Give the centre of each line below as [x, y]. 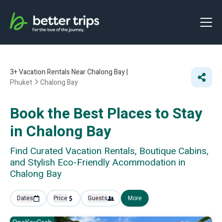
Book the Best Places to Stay [106, 114]
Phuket [21, 83]
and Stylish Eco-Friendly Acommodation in [98, 163]
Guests [98, 198]
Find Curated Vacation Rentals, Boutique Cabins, [109, 151]
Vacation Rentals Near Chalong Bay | [73, 72]
